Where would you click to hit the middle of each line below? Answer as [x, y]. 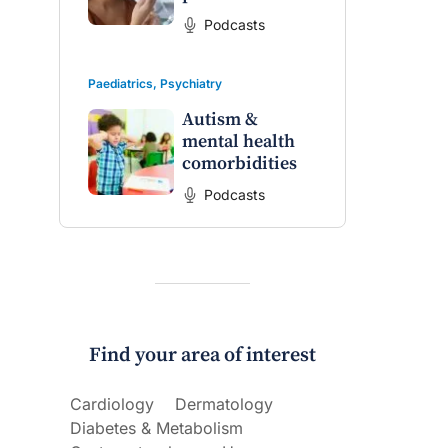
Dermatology [224, 404]
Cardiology [112, 404]
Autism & [219, 119]
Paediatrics [120, 83]
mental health [238, 141]
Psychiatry [191, 83]
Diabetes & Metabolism [156, 428]
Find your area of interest [202, 355]
